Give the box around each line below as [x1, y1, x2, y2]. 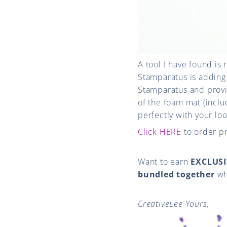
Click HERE [138, 126, 182, 137]
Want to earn [138, 156, 191, 167]
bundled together [138, 168, 215, 180]
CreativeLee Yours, [138, 198, 209, 209]
